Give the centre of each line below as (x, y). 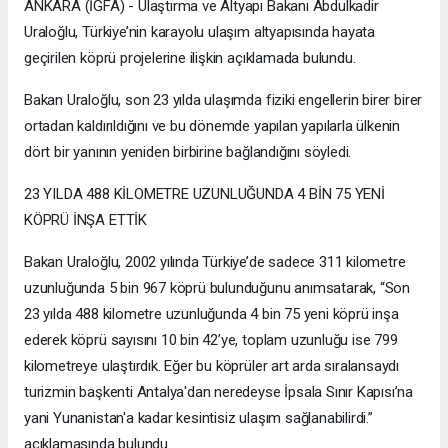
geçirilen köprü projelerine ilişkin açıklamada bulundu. (190, 58)
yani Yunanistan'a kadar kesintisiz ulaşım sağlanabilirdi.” (198, 418)
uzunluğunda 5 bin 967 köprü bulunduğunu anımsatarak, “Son (217, 288)
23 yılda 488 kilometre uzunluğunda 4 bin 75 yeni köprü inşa (211, 314)
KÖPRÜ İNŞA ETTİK (85, 220)
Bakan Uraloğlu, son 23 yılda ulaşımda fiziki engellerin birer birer (223, 100)
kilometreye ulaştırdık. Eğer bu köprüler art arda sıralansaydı (212, 366)
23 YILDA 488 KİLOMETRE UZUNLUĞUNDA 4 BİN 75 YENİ (204, 194)
